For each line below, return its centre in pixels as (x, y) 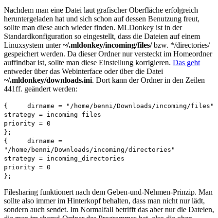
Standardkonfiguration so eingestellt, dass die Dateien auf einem (102, 36)
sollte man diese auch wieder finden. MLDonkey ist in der (93, 28)
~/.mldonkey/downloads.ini (48, 80)
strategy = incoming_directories (64, 159)
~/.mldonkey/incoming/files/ (107, 45)
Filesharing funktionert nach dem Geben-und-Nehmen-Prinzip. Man (108, 192)
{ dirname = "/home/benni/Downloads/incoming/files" (109, 106)
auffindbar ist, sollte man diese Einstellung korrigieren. (88, 63)
